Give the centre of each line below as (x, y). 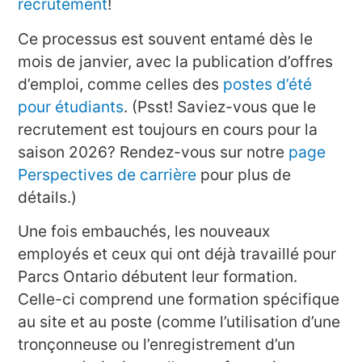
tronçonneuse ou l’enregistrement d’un (157, 345)
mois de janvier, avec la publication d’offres (176, 61)
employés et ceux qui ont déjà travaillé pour (177, 254)
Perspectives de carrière (107, 174)
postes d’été (268, 84)
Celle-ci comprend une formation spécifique (179, 299)
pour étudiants (71, 106)
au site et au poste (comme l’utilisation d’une (179, 322)
